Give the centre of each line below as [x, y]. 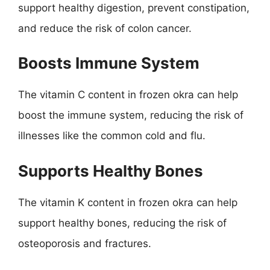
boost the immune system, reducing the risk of [131, 115]
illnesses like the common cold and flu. [112, 136]
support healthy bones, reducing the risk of [122, 223]
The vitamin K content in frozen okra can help [128, 202]
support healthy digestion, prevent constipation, [134, 8]
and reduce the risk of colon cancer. [105, 28]
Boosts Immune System [109, 63]
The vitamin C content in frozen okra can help [128, 95]
